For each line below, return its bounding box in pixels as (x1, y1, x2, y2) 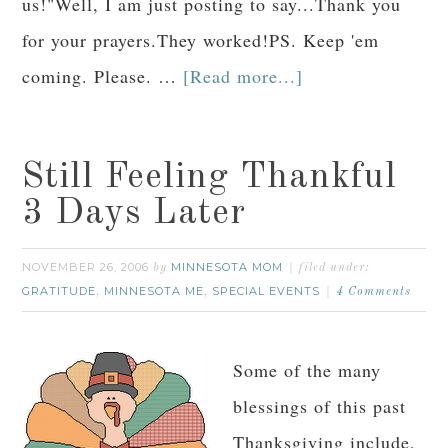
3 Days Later (22, 196, 247, 232)
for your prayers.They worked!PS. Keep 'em (22, 28, 380, 52)
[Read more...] (183, 64, 304, 88)
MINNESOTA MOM (171, 260, 284, 274)
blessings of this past (233, 394, 407, 418)
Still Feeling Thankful (22, 160, 398, 196)
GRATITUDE (22, 284, 97, 298)
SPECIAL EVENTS (212, 284, 321, 298)
